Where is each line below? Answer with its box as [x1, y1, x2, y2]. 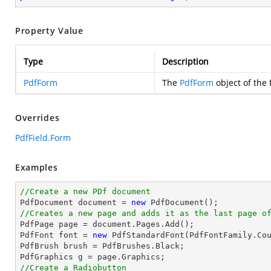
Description [162, 56, 209, 67]
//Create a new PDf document [20, 187, 151, 196]
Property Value [15, 25, 83, 36]
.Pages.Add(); [131, 220, 194, 229]
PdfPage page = [20, 220, 93, 229]
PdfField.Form [15, 132, 71, 143]
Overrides [15, 112, 60, 123]
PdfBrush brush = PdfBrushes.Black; [20, 241, 184, 250]
